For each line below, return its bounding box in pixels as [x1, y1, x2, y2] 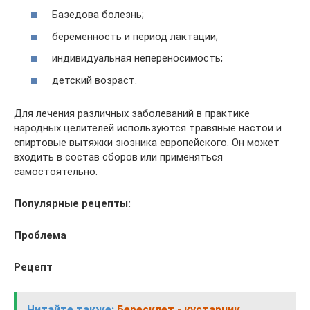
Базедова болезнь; [52, 8, 144, 21]
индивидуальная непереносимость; [52, 52, 223, 65]
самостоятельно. [14, 165, 98, 178]
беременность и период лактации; [52, 30, 218, 43]
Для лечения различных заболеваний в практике [14, 107, 250, 120]
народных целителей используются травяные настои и [14, 121, 282, 134]
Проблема [14, 228, 66, 241]
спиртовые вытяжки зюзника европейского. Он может [14, 136, 280, 149]
